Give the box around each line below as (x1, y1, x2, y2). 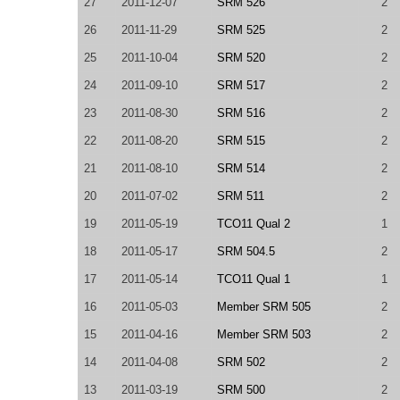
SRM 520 (217, 51, 265, 64)
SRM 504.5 (217, 245, 275, 258)
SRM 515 (217, 134, 265, 147)
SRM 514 (217, 162, 265, 175)
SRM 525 (217, 23, 265, 37)
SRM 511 (217, 189, 264, 203)
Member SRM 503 (217, 328, 311, 341)
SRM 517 (217, 79, 265, 92)
